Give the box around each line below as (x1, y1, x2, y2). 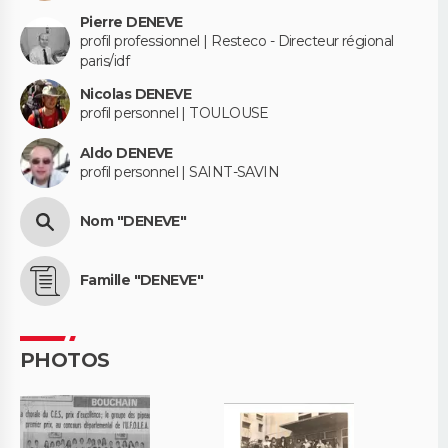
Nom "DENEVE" (80, 212, 187, 231)
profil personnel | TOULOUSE (80, 103, 269, 122)
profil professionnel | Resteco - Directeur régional (80, 31, 394, 50)
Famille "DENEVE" (80, 271, 204, 290)
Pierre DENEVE (80, 12, 183, 31)
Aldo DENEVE (80, 143, 173, 162)
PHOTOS (20, 347, 110, 372)
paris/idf (80, 51, 129, 70)
